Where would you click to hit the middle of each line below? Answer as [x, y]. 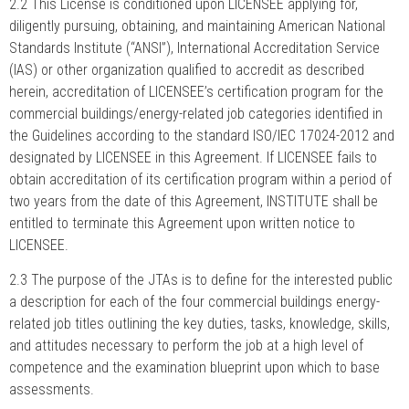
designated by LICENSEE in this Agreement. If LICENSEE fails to [193, 157]
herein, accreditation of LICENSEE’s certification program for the [196, 91]
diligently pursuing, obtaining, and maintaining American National [197, 26]
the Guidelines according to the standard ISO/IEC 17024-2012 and [202, 135]
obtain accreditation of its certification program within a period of [200, 179]
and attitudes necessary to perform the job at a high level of [186, 346]
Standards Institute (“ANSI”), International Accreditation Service [194, 47]
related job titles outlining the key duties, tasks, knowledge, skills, [199, 324]
